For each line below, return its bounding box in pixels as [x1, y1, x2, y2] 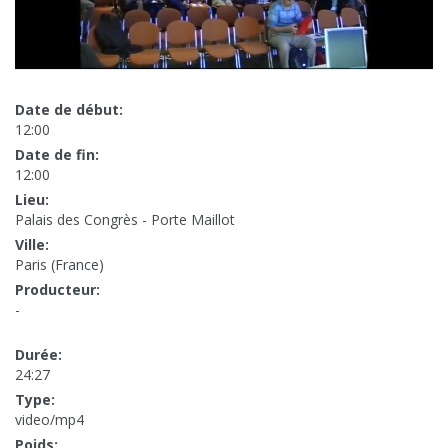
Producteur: [15, 280, 100, 300]
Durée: [15, 345, 62, 365]
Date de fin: [15, 145, 99, 165]
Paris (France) [15, 255, 104, 275]
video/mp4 [15, 410, 84, 430]
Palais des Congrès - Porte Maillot [15, 210, 235, 230]
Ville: [15, 235, 49, 255]
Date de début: [15, 100, 123, 120]
